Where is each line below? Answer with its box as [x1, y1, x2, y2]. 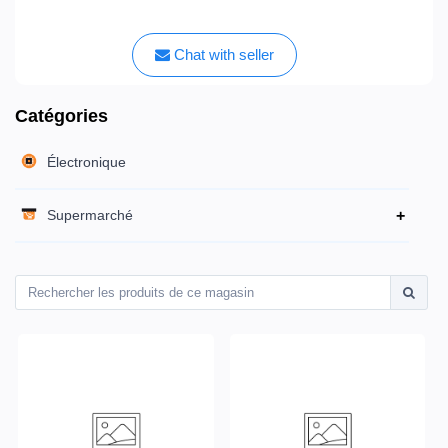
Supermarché [47, 206, 133, 223]
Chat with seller [170, 45, 274, 63]
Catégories [15, 105, 108, 126]
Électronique [47, 153, 126, 170]
